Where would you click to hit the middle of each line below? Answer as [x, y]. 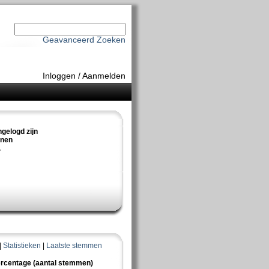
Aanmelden [104, 76]
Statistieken [22, 246]
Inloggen [59, 76]
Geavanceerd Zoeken [84, 40]
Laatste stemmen [74, 246]
